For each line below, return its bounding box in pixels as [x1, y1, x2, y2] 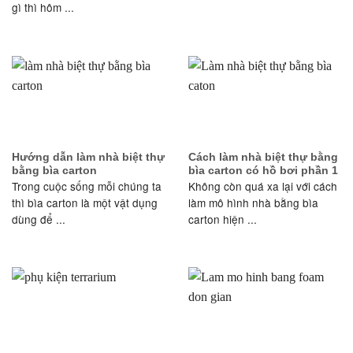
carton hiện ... [188, 210, 257, 227]
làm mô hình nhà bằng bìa [188, 194, 318, 210]
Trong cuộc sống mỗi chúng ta [12, 177, 162, 194]
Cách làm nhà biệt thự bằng [188, 150, 338, 163]
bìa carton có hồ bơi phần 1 [188, 164, 338, 176]
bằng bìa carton [12, 164, 97, 176]
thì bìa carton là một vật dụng [12, 194, 158, 210]
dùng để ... [12, 210, 65, 227]
